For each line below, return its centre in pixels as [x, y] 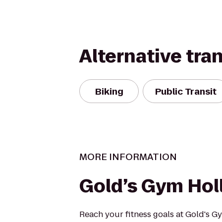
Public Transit [186, 91]
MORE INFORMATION [128, 157]
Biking [109, 91]
